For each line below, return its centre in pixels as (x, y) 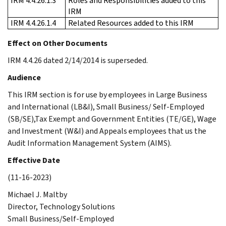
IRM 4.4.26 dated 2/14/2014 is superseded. (78, 60)
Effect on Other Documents (58, 43)
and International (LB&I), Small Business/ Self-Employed (106, 106)
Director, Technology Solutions (61, 206)
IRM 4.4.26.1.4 (33, 23)
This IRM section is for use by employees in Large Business (107, 94)
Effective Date (34, 160)
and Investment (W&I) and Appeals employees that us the (107, 131)
